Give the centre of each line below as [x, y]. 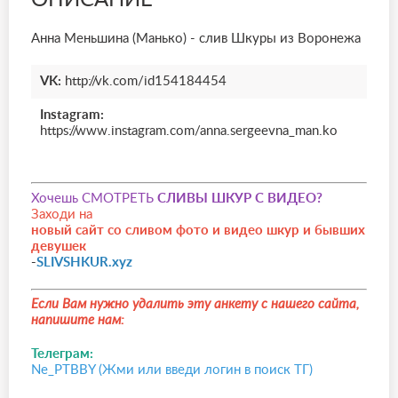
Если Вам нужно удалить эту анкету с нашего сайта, [195, 304]
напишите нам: [78, 320]
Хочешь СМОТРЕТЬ [94, 198]
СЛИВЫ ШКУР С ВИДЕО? [240, 198]
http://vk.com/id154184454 [146, 81]
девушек [59, 246]
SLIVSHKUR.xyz [84, 262]
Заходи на [62, 214]
